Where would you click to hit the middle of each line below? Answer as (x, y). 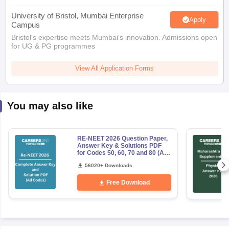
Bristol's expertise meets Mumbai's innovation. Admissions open (114, 37)
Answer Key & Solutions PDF (119, 146)
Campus (25, 25)
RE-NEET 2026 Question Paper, (122, 139)
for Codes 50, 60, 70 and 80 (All (122, 153)
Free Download (128, 182)
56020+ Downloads (108, 165)
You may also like (50, 106)
